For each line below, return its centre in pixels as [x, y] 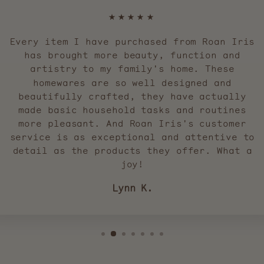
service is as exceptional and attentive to [132, 137]
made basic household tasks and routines [132, 110]
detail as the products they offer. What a [132, 151]
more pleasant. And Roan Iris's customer [132, 123]
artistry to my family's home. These [132, 69]
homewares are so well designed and [132, 83]
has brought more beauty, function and [132, 55]
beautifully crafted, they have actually [132, 96]
